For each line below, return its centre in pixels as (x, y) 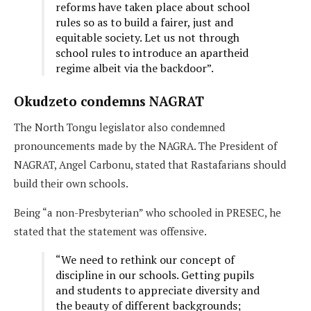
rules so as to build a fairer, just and (144, 22)
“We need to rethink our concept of (145, 260)
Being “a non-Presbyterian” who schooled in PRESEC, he (148, 213)
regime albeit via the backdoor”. (135, 68)
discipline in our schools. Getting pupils (155, 275)
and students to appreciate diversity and (158, 291)
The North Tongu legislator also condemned (119, 127)
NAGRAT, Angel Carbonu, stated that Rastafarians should (150, 165)
